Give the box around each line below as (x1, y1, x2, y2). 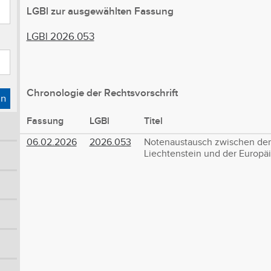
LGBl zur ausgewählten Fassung (26, 5, 174, 18)
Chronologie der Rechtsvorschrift (26, 87, 178, 100)
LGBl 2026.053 (26, 31, 94, 44)
